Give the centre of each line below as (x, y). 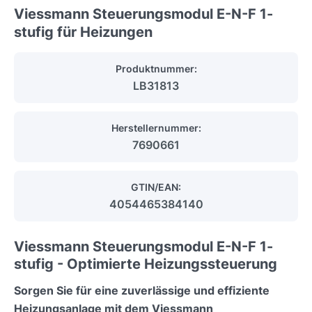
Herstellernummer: (156, 127)
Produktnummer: (156, 68)
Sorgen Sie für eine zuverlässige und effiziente (142, 290)
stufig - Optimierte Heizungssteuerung (146, 264)
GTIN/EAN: (156, 187)
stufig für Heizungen (83, 32)
